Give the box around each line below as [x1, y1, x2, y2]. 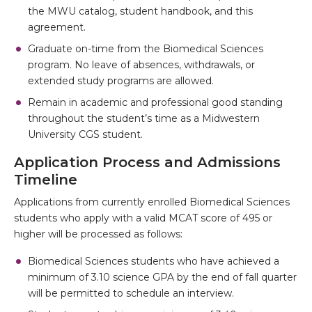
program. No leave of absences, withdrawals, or [28, 58, 255, 71]
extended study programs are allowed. [28, 75, 214, 87]
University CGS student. [28, 128, 148, 141]
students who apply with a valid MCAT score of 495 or [14, 212, 272, 224]
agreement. [28, 21, 86, 33]
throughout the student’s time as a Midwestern [28, 112, 260, 125]
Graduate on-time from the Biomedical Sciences [28, 42, 263, 55]
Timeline [14, 171, 77, 188]
